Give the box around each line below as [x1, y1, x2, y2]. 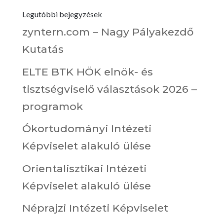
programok [22, 100, 83, 112]
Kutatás [22, 43, 64, 55]
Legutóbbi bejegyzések [22, 9, 102, 19]
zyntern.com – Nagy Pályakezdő [22, 26, 193, 38]
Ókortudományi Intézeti [22, 122, 151, 135]
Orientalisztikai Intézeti [22, 162, 147, 175]
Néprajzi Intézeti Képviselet [22, 202, 168, 214]
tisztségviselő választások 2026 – [22, 82, 197, 95]
